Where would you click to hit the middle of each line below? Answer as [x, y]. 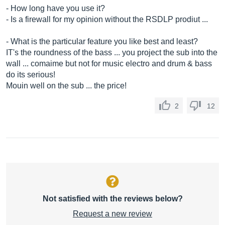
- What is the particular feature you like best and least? [102, 41]
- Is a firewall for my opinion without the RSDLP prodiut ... [107, 19]
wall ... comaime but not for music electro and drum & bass [109, 64]
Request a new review [113, 214]
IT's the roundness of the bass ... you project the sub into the [112, 52]
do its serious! [31, 75]
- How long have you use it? [55, 8]
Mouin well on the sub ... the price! [66, 86]
